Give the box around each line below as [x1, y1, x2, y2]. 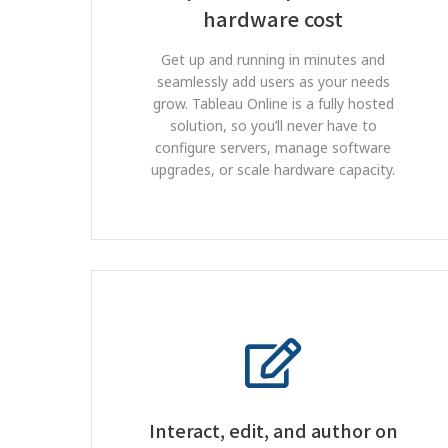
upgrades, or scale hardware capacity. [151, 160, 396, 179]
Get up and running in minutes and [161, 50, 386, 69]
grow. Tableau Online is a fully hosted [152, 94, 394, 113]
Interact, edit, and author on [148, 417, 398, 443]
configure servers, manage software [155, 138, 392, 157]
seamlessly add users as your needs [156, 72, 390, 91]
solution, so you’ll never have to [169, 116, 377, 135]
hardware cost [203, 4, 344, 33]
